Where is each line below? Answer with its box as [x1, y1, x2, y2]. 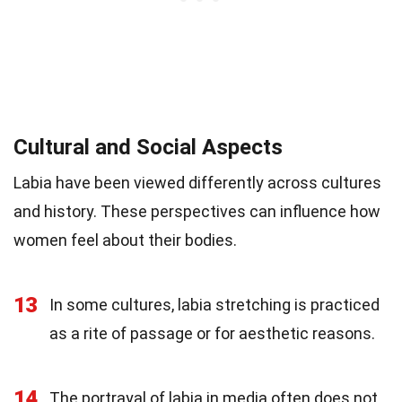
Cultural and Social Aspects [13, 134, 283, 160]
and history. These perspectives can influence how [13, 201, 380, 221]
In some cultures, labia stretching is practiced [49, 294, 380, 314]
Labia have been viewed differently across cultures [13, 172, 381, 192]
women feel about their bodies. [13, 230, 237, 249]
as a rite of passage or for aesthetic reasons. [49, 323, 375, 343]
